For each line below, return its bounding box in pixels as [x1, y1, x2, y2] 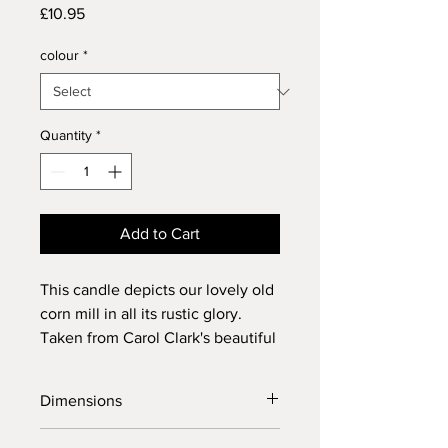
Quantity [40, 127, 92, 144]
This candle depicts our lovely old [40, 281, 274, 299]
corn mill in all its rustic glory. [40, 305, 242, 323]
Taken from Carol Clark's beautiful [40, 329, 276, 347]
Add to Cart [120, 225, 200, 243]
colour [40, 47, 79, 64]
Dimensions [40, 392, 122, 410]
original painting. [40, 353, 157, 371]
